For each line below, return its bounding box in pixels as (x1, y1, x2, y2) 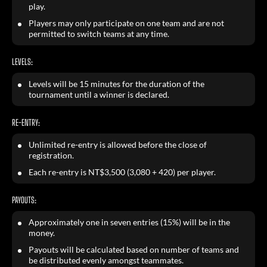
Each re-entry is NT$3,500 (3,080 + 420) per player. (29, 167, 216, 177)
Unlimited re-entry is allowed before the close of (29, 139, 207, 150)
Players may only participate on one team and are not (29, 18, 224, 28)
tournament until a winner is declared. (29, 89, 169, 100)
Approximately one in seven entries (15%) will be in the (29, 217, 230, 227)
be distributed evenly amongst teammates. (29, 255, 184, 265)
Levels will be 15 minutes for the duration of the (29, 79, 204, 89)
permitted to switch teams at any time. (29, 29, 169, 39)
